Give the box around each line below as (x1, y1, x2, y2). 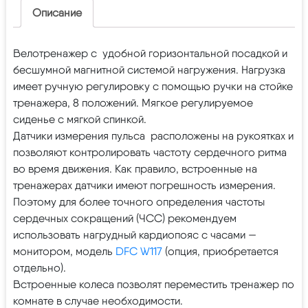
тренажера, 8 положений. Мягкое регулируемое (13, 96, 253, 109)
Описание (32, 5, 82, 19)
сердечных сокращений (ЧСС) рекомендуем (13, 211, 236, 225)
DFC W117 (115, 244, 162, 258)
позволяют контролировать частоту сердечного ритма (13, 145, 287, 159)
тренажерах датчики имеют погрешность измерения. (13, 178, 276, 192)
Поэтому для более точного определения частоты (13, 195, 265, 208)
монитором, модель (13, 244, 115, 258)
